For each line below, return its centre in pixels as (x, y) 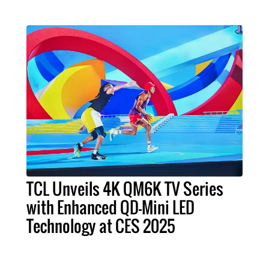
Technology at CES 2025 (101, 226)
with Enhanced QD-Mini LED (110, 207)
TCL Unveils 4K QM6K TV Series (125, 189)
